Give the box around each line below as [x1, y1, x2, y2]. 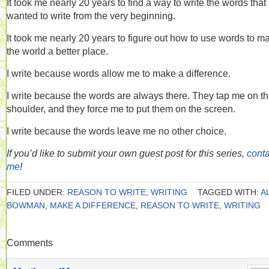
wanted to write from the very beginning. [7, 10, 175, 21]
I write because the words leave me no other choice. [7, 125, 226, 136]
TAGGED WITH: [198, 187, 261, 197]
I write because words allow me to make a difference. [7, 68, 231, 79]
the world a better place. [7, 46, 108, 56]
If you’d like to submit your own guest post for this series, [7, 148, 247, 159]
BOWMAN [7, 201, 45, 210]
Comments [7, 237, 53, 248]
